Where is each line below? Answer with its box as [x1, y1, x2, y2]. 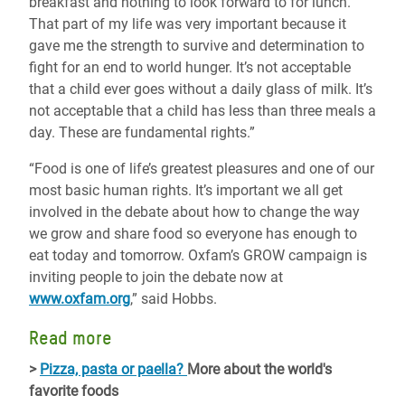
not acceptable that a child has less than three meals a [29, 102, 376, 119]
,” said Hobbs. [130, 290, 217, 307]
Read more [29, 327, 112, 349]
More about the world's [187, 361, 332, 378]
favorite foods [29, 382, 118, 400]
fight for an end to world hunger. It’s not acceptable [29, 59, 351, 76]
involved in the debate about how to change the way [29, 203, 360, 221]
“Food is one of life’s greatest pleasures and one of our [29, 160, 374, 177]
